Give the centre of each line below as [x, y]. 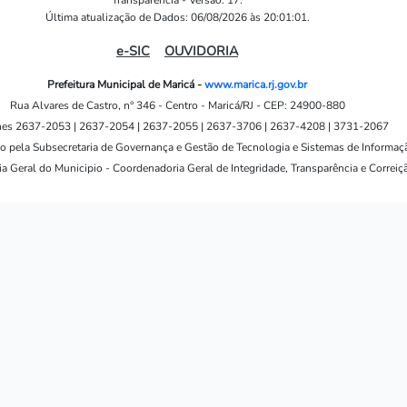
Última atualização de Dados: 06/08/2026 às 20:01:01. [177, 17]
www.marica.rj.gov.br [256, 84]
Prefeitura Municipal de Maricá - [126, 84]
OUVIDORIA [201, 51]
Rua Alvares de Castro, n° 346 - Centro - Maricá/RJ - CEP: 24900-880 [177, 105]
